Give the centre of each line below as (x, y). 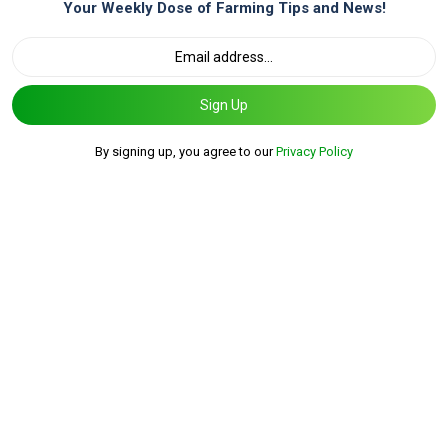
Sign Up (224, 104)
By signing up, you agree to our (185, 151)
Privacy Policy (314, 151)
